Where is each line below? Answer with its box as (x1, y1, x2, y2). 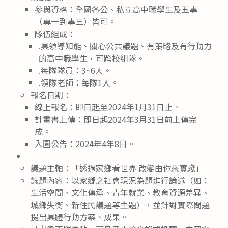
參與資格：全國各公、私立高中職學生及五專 (35, 3, 197, 15)
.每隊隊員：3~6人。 (39, 64, 111, 76)
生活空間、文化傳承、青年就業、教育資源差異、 (31, 186, 210, 198)
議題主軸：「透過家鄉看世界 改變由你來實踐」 (31, 161, 204, 174)
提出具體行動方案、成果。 (31, 210, 128, 223)
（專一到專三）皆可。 (35, 15, 116, 27)
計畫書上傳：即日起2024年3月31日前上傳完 (35, 112, 197, 125)
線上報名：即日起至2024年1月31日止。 (35, 100, 181, 113)
